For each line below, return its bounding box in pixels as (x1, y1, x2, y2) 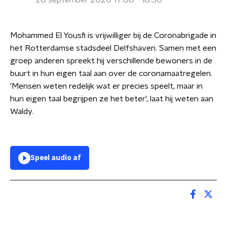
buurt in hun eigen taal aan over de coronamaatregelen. (10, 69, 212, 78)
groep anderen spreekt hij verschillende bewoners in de (10, 57, 212, 65)
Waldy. (10, 107, 35, 116)
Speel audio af (30, 155, 81, 162)
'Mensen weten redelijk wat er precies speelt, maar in (10, 82, 203, 90)
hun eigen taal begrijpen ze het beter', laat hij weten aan (10, 95, 213, 103)
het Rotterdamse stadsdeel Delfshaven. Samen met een (10, 44, 216, 52)
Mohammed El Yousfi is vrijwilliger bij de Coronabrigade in (10, 31, 216, 40)
